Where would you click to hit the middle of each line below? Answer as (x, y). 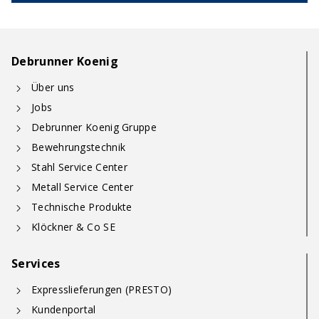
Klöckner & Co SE (73, 227)
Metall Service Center (83, 187)
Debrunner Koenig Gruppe (94, 127)
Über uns (53, 87)
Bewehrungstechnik (79, 147)
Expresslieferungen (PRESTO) (102, 289)
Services (36, 263)
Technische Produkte (82, 207)
